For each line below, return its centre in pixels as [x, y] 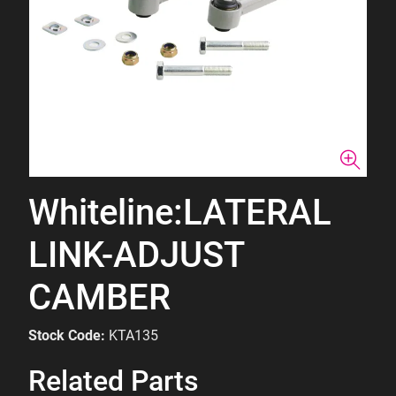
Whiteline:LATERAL [180, 213]
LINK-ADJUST [136, 255]
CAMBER [99, 297]
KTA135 [133, 335]
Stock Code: [67, 335]
